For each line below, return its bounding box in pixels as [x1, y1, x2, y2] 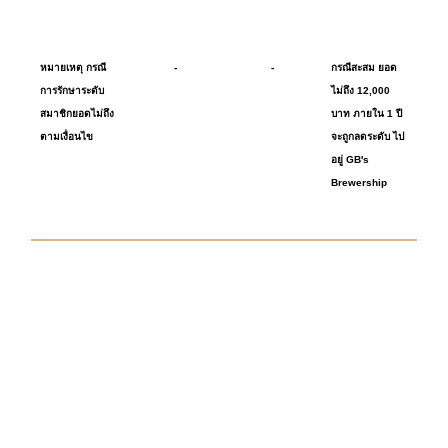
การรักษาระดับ [40, 85, 104, 97]
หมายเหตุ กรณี [40, 62, 106, 74]
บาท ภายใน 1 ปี [331, 108, 402, 120]
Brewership [331, 177, 387, 189]
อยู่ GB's [331, 154, 369, 166]
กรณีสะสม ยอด [331, 62, 397, 74]
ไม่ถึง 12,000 [331, 85, 390, 97]
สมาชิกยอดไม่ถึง [40, 108, 114, 120]
